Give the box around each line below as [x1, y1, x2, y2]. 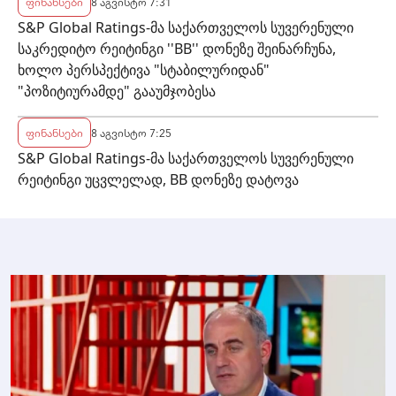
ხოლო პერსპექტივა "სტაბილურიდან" [18, 59, 270, 80]
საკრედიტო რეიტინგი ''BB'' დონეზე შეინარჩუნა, [18, 38, 336, 58]
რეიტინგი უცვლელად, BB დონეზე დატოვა [18, 169, 299, 189]
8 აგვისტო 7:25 [91, 124, 171, 140]
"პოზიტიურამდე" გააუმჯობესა [18, 80, 216, 101]
